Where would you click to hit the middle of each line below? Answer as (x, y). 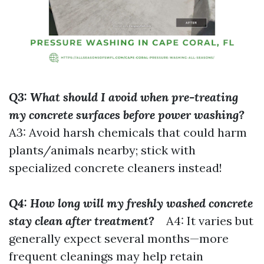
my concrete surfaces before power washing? (127, 115)
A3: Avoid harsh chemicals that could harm (128, 132)
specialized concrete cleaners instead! (115, 168)
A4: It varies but (204, 221)
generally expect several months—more (119, 238)
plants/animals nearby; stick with (102, 150)
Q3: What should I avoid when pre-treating (123, 97)
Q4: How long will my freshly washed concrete (131, 203)
